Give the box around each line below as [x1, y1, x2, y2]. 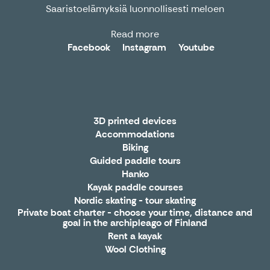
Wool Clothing [104, 242, 166, 256]
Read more [111, 27, 159, 40]
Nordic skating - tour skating [74, 193, 196, 207]
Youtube [178, 40, 215, 54]
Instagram [122, 40, 166, 54]
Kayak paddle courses [87, 180, 183, 193]
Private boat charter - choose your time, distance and [17, 206, 253, 219]
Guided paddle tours [89, 154, 181, 167]
